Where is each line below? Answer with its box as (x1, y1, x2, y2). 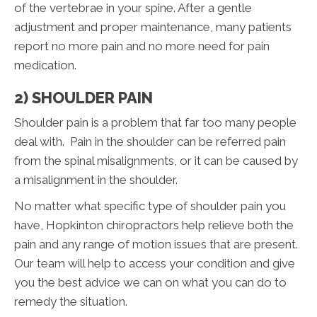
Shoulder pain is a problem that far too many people (14, 115, 296, 129)
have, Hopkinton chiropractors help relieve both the (14, 217, 294, 232)
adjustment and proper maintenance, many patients (14, 19, 292, 34)
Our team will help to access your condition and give (14, 255, 295, 270)
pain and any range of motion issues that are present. (14, 236, 298, 251)
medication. (14, 57, 76, 72)
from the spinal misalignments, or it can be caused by (14, 153, 298, 168)
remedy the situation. (14, 294, 127, 309)
